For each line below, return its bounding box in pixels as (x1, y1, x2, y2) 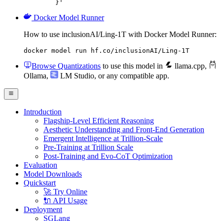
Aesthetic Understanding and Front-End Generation (43, 125, 204, 134)
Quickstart (24, 178, 56, 187)
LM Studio (58, 72, 94, 80)
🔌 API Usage (43, 196, 87, 205)
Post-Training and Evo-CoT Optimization (43, 151, 173, 160)
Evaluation (24, 160, 57, 169)
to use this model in (101, 62, 165, 71)
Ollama (24, 72, 46, 80)
